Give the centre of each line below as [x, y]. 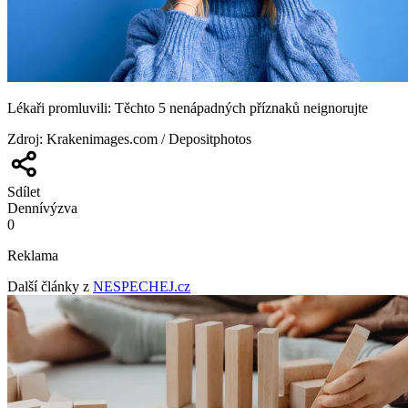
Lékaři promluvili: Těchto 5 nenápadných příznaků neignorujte [188, 107]
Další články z [48, 286]
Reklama [33, 255]
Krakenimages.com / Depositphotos [149, 138]
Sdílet [24, 191]
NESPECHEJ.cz [142, 286]
